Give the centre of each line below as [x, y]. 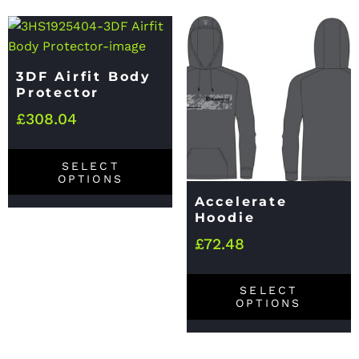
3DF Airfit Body [84, 77]
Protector [58, 93]
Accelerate [241, 201]
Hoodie [225, 217]
